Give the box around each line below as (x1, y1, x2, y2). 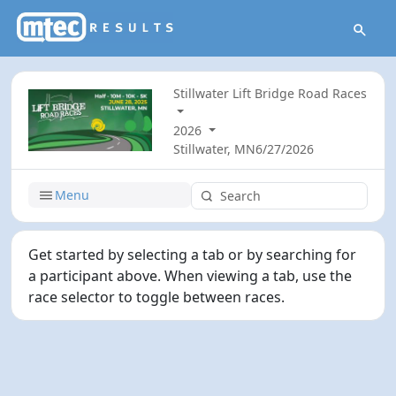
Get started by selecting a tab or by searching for (28, 244, 357, 264)
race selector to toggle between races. (28, 286, 286, 307)
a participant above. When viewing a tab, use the (28, 265, 353, 286)
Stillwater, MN (173, 141, 256, 158)
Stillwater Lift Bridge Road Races (173, 85, 368, 103)
